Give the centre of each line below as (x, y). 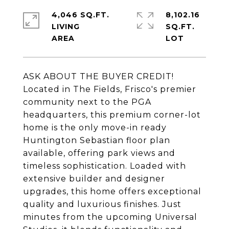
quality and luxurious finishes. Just (102, 204)
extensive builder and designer (94, 179)
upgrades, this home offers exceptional (112, 191)
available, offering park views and (99, 153)
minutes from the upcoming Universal (110, 217)
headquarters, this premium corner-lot (112, 115)
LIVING (66, 27)
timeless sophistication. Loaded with (105, 166)
